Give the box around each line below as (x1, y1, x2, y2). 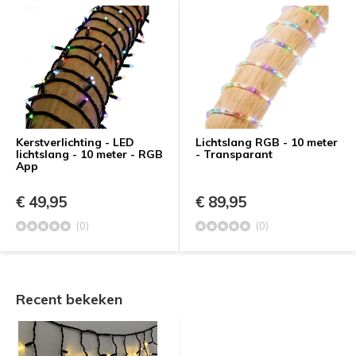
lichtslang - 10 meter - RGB (16, 147, 163, 161)
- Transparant (195, 147, 273, 161)
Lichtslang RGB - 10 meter (195, 135, 338, 149)
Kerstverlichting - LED (16, 135, 134, 149)
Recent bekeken (16, 290, 122, 308)
